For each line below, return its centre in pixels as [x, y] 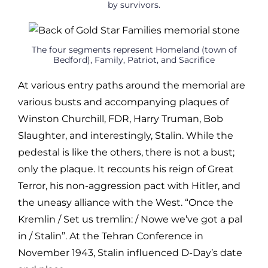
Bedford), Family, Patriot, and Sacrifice [134, 60]
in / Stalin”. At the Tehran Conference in [111, 236]
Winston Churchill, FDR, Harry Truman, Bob [121, 118]
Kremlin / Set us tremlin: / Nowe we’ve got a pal [130, 219]
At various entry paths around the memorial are [132, 85]
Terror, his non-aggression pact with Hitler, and [129, 185]
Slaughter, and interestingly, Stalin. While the [126, 135]
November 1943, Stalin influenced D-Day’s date [130, 252]
